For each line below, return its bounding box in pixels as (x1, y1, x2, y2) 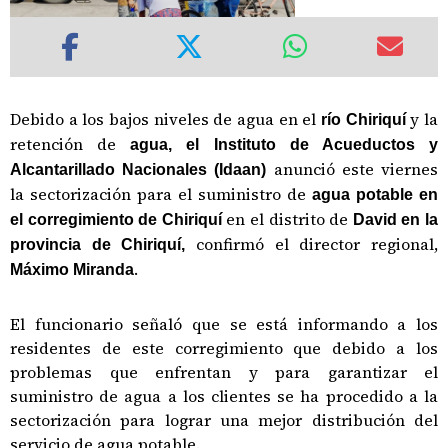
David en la (352, 210, 439, 228)
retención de (10, 132, 131, 155)
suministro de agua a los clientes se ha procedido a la (10, 384, 438, 407)
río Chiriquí (321, 110, 406, 128)
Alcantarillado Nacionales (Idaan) (10, 160, 274, 178)
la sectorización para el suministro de (10, 182, 306, 205)
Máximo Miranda (10, 260, 134, 278)
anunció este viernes (273, 157, 439, 180)
